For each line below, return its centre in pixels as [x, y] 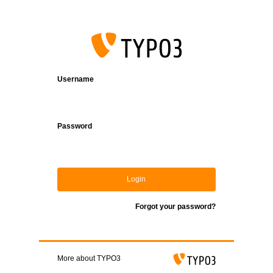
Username [75, 79]
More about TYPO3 [89, 258]
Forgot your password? [175, 207]
